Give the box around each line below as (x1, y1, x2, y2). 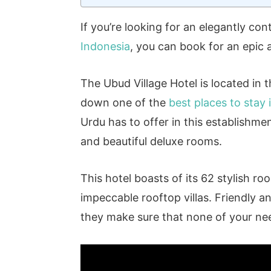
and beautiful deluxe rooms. (80, 134, 223, 148)
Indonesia (80, 40, 131, 53)
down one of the (80, 96, 169, 109)
